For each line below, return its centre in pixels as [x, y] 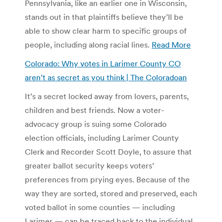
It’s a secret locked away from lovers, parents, [107, 96]
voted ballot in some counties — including [100, 207]
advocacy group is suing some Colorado [96, 124]
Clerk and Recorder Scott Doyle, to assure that [108, 151]
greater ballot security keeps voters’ [89, 165]
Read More [171, 44]
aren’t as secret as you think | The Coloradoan [106, 77]
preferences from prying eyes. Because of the [107, 179]
